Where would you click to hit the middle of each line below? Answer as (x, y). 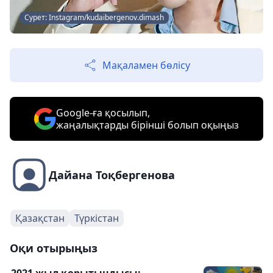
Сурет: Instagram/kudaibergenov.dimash (94, 18)
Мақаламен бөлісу (146, 66)
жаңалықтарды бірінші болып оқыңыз (147, 125)
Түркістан (97, 218)
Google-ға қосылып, (103, 113)
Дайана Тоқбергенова (112, 175)
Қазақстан (40, 218)
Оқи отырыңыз (54, 248)
